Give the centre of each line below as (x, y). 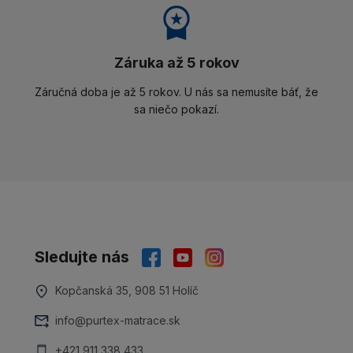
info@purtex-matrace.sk (118, 320)
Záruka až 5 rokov (176, 62)
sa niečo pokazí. (176, 109)
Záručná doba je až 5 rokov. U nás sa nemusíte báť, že (176, 91)
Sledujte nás (82, 256)
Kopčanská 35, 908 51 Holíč (127, 290)
